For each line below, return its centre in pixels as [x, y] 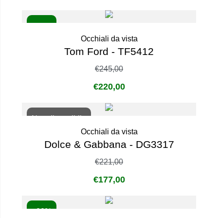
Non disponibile [59, 119]
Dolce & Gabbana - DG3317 [109, 145]
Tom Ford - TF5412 [109, 52]
